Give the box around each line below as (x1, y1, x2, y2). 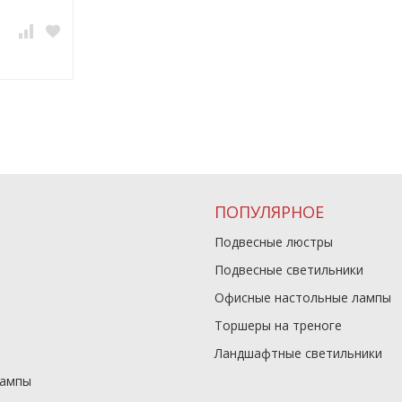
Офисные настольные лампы (214, 289, 391, 306)
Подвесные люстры (214, 233, 333, 250)
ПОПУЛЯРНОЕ (214, 201, 324, 223)
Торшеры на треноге (214, 317, 342, 334)
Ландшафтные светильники (214, 345, 382, 362)
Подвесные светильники (214, 261, 363, 278)
